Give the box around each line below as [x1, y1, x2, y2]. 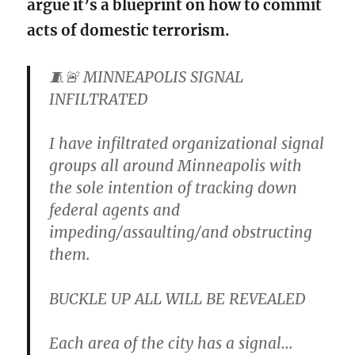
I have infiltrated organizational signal [49, 133, 325, 153]
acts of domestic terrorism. [27, 21, 230, 40]
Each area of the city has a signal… [49, 333, 294, 353]
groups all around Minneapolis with [49, 155, 303, 175]
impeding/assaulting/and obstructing [49, 222, 313, 242]
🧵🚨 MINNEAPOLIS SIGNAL [49, 67, 244, 86]
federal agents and [49, 200, 181, 219]
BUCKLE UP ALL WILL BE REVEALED [49, 288, 306, 308]
